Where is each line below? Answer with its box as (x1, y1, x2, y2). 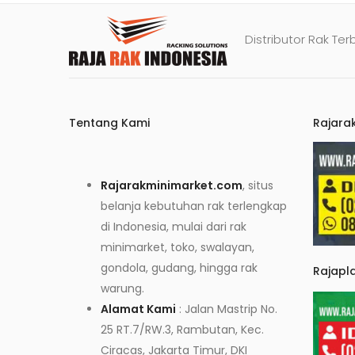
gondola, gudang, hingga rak (101, 260, 258, 276)
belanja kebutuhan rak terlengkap (101, 198, 287, 214)
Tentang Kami (69, 115, 150, 131)
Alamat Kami (101, 301, 176, 317)
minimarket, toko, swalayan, (101, 239, 254, 255)
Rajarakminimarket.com (101, 177, 242, 193)
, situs (242, 177, 273, 193)
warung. (101, 281, 144, 296)
